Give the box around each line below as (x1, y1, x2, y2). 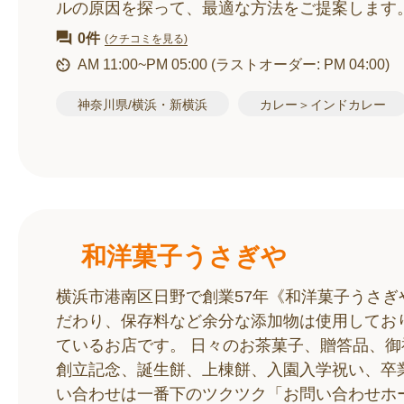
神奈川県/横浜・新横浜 (78, 97, 207, 112)
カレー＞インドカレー (260, 97, 386, 112)
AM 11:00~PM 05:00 (78, 57, 211, 72)
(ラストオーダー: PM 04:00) (211, 57, 390, 72)
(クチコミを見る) (105, 32, 188, 45)
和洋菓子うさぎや (56, 243, 287, 271)
